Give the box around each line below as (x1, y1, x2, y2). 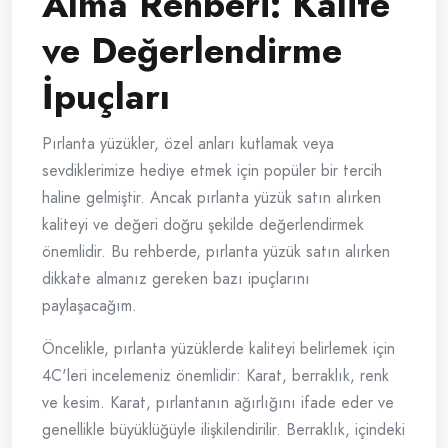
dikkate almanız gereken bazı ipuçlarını (42, 267, 310, 291)
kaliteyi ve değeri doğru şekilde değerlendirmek (42, 213, 364, 237)
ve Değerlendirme (42, 24, 342, 78)
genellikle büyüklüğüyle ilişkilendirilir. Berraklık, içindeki (42, 418, 405, 442)
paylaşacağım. (42, 294, 137, 318)
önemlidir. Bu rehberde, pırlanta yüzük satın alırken (42, 240, 390, 264)
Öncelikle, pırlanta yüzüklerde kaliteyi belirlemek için (42, 337, 395, 361)
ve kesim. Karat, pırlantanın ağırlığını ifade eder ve (42, 391, 394, 415)
